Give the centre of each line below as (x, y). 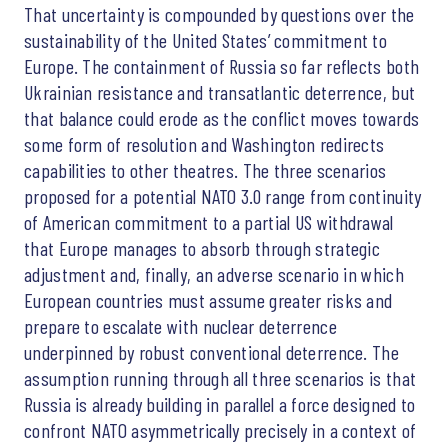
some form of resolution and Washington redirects (204, 143)
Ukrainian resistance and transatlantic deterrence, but (220, 91)
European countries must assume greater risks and (208, 299)
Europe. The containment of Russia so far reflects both (222, 65)
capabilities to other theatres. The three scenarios (205, 169)
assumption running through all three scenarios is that (220, 377)
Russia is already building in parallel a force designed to (220, 403)
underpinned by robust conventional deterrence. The (211, 351)
